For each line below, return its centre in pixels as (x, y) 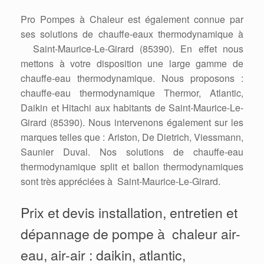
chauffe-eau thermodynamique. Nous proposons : (132, 78)
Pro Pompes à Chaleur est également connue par (132, 19)
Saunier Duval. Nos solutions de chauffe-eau (132, 151)
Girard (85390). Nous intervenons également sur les (132, 122)
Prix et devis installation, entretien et (129, 212)
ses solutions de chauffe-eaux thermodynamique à (132, 34)
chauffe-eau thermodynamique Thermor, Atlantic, (132, 93)
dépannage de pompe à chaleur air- (131, 233)
